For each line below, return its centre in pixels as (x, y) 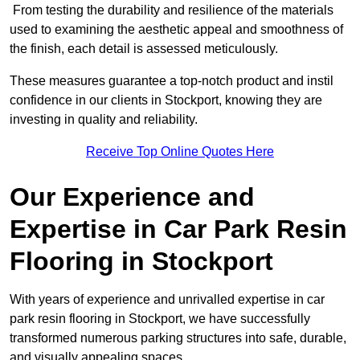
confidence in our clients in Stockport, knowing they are (166, 100)
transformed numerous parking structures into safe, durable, (178, 338)
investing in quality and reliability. (104, 120)
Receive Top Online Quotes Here (180, 152)
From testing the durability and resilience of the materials (172, 10)
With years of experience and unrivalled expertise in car (167, 300)
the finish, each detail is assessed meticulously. (145, 49)
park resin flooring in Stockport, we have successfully (160, 319)
